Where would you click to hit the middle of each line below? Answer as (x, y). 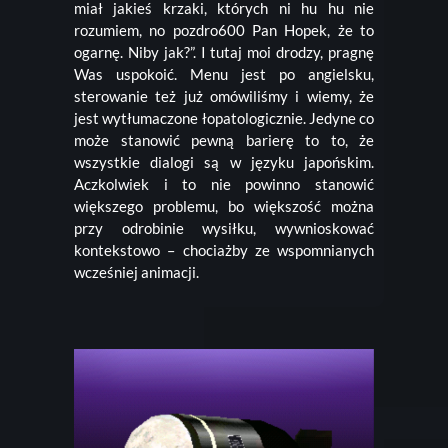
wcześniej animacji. (136, 271)
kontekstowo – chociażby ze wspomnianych (224, 249)
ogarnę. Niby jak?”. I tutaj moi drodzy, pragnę (224, 51)
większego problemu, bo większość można (224, 205)
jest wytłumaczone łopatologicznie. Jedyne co (224, 117)
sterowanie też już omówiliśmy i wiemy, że (224, 95)
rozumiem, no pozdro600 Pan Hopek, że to (224, 29)
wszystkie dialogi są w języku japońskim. (224, 161)
